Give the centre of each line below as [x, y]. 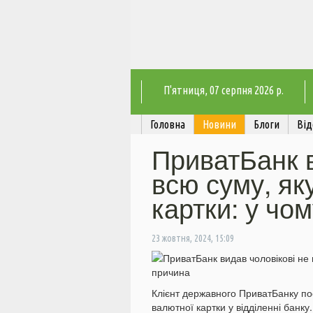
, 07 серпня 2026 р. [244, 90]
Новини [219, 125]
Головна [168, 125]
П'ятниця [184, 90]
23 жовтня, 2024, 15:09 [193, 239]
